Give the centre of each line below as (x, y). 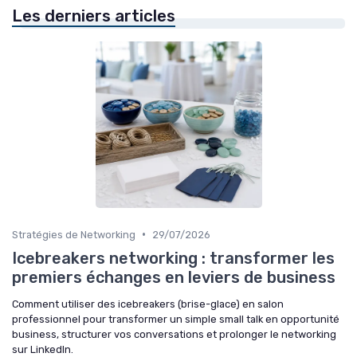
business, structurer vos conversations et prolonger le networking (174, 334)
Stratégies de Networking (74, 234)
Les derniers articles (94, 16)
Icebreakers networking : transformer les (173, 258)
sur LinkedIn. (43, 349)
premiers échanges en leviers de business (174, 277)
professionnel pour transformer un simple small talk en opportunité (176, 319)
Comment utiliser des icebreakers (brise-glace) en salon (148, 304)
